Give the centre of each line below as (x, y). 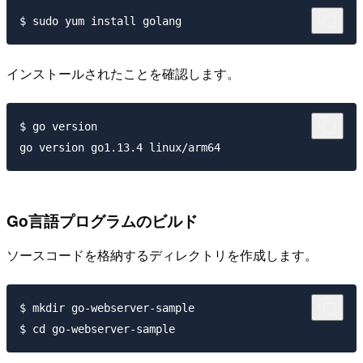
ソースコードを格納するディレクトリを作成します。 (162, 254)
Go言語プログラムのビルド (102, 221)
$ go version (58, 126)
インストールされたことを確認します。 (123, 74)
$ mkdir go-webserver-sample (107, 307)
